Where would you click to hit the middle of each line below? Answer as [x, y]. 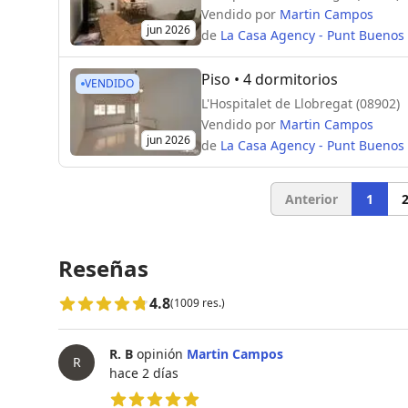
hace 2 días [144, 372]
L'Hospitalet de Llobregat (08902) [301, 103]
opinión [158, 353]
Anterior [311, 199]
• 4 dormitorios [284, 79]
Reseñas [103, 268]
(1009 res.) [198, 302]
